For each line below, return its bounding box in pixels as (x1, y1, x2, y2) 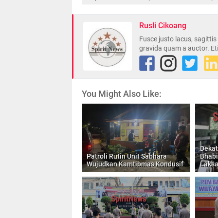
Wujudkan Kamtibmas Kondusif (87, 160, 183, 168)
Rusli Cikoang (139, 20, 186, 30)
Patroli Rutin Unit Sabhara (87, 152, 167, 160)
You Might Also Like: (82, 88, 162, 99)
